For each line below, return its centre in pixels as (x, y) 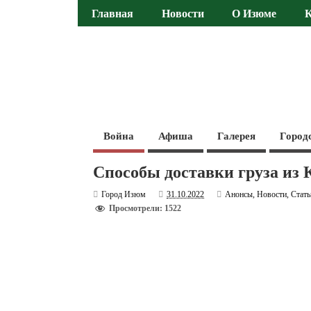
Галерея (237, 136)
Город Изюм (124, 194)
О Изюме (254, 14)
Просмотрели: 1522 (145, 209)
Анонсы (239, 194)
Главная (113, 14)
